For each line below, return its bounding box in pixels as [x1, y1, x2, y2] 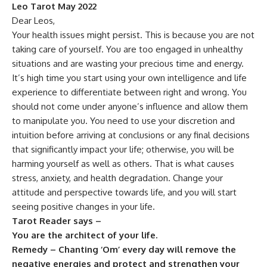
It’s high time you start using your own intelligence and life [12, 72, 247, 83]
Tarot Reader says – [12, 215, 104, 226]
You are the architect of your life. [12, 229, 157, 241]
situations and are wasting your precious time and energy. [12, 58, 244, 69]
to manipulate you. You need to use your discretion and [12, 115, 235, 126]
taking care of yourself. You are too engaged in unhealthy [12, 44, 243, 55]
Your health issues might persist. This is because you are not [12, 29, 254, 41]
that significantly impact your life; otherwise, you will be [12, 144, 234, 155]
